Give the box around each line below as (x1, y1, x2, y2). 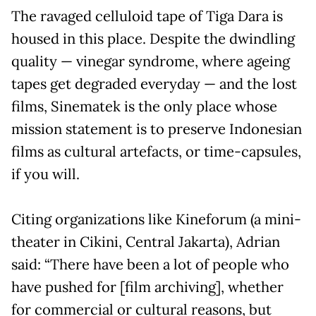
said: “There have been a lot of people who (11, 255, 289, 274)
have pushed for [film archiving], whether (11, 277, 284, 296)
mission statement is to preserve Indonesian (11, 119, 302, 138)
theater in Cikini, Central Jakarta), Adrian (11, 232, 280, 251)
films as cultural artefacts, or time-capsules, (11, 142, 301, 161)
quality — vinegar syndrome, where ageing (11, 51, 290, 71)
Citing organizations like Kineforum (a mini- (11, 209, 301, 229)
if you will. (11, 164, 80, 183)
